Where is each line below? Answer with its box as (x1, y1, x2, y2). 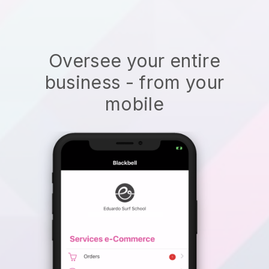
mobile (105, 92, 164, 115)
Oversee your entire (48, 49, 221, 71)
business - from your (44, 71, 225, 93)
